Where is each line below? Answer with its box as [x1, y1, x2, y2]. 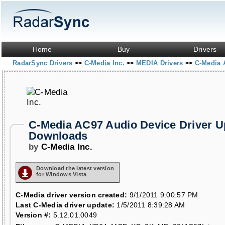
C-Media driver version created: [16, 191, 128, 199]
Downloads [29, 130, 88, 142]
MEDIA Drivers [136, 59, 185, 67]
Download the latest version [36, 165, 115, 171]
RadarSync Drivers [13, 59, 75, 67]
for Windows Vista [36, 171, 87, 177]
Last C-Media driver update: [16, 201, 115, 209]
